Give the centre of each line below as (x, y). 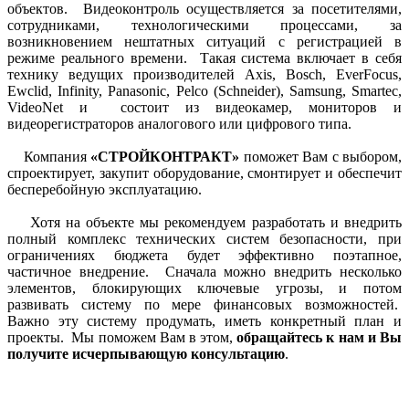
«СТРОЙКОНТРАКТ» (163, 157)
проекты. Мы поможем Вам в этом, (122, 337)
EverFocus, (369, 74)
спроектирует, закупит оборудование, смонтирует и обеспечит (204, 173)
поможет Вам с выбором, (321, 157)
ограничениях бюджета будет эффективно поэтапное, (204, 255)
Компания (47, 157)
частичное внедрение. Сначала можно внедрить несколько (204, 272)
